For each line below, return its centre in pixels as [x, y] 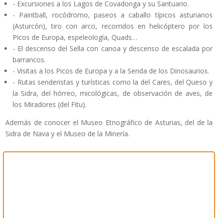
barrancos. [29, 59]
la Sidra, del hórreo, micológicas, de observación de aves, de [113, 93]
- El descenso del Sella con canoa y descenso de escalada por [113, 48]
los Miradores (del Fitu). [50, 104]
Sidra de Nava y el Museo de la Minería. [67, 133]
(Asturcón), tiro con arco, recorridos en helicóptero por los [113, 26]
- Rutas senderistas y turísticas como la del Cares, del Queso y [113, 82]
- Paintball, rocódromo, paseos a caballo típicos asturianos [113, 15]
